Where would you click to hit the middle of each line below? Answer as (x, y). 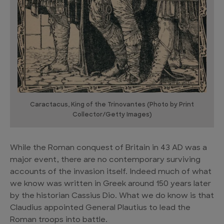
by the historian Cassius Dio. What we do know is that (112, 196)
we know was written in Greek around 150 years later (110, 184)
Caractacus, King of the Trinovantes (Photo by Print (112, 105)
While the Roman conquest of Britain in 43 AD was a (108, 148)
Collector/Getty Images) (112, 115)
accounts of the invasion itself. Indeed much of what (111, 172)
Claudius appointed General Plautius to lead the (100, 208)
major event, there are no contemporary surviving (105, 160)
